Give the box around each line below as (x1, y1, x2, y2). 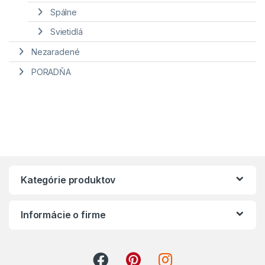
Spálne (50, 7, 77, 17)
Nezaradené (31, 47, 80, 57)
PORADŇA (31, 66, 71, 77)
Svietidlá (50, 27, 83, 37)
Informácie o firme (21, 208, 106, 221)
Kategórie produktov (21, 173, 116, 186)
